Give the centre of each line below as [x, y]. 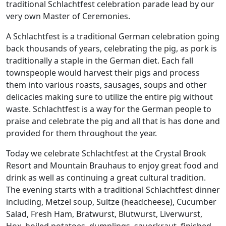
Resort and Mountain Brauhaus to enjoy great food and [112, 165]
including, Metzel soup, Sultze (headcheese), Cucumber [111, 202]
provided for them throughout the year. [81, 133]
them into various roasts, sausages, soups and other [106, 85]
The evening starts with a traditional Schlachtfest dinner [113, 190]
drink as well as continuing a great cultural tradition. [106, 178]
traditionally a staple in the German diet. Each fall [100, 61]
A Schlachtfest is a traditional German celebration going [113, 36]
